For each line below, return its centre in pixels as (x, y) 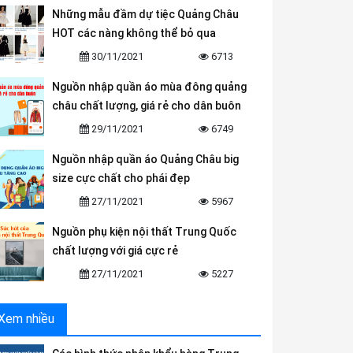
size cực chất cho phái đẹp (121, 178)
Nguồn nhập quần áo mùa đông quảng (149, 87)
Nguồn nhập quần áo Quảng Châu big (145, 159)
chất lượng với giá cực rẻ (115, 251)
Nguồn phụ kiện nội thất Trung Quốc (144, 232)
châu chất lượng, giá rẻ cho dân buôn (147, 106)
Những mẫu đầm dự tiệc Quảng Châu (145, 14)
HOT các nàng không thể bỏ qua (134, 33)
